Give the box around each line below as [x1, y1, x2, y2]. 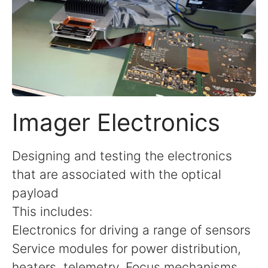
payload [12, 185, 59, 201]
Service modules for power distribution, [12, 241, 241, 257]
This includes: [12, 204, 93, 220]
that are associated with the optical [12, 167, 221, 182]
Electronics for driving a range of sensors [12, 223, 251, 238]
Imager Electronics [12, 108, 220, 138]
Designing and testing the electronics [12, 148, 232, 164]
